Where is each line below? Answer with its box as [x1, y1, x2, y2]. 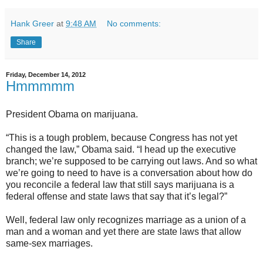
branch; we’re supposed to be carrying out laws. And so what [6, 156, 257, 166]
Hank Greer [11, 19, 54, 29]
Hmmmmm [6, 78, 75, 95]
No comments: [107, 19, 161, 29]
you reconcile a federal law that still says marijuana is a [6, 179, 234, 190]
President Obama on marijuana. [6, 109, 138, 119]
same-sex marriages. [6, 238, 93, 248]
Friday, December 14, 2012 [6, 71, 86, 79]
